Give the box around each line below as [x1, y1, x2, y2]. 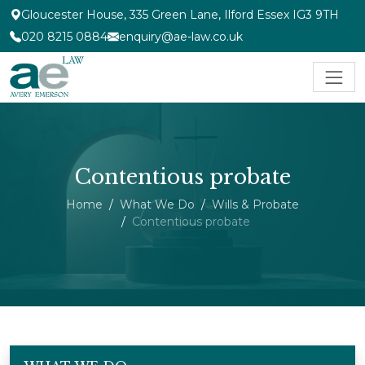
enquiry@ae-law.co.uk [119, 29, 243, 44]
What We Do [120, 196, 195, 212]
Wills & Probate [212, 196, 299, 212]
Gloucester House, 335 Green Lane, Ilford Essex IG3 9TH [21, 7, 339, 22]
